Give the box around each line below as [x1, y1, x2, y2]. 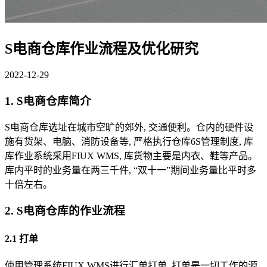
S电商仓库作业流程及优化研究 [5, 41, 198, 57]
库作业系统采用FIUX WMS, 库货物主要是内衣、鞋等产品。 [5, 150, 257, 161]
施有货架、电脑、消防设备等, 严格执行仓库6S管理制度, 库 [5, 136, 253, 147]
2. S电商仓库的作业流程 [5, 204, 125, 218]
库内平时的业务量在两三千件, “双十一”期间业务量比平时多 [5, 164, 256, 175]
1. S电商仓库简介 [5, 94, 91, 107]
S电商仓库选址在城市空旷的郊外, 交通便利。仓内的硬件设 [5, 122, 253, 132]
